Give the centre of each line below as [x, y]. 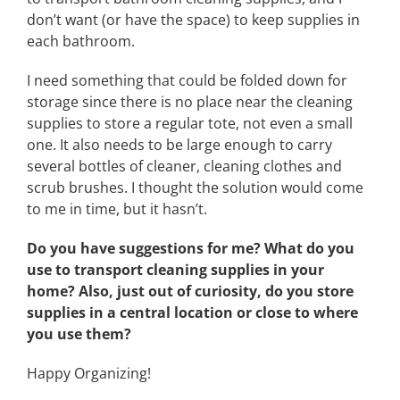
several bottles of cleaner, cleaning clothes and [184, 166]
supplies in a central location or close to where [192, 312]
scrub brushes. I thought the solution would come [195, 187]
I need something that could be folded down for [187, 80]
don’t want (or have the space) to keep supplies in [193, 20]
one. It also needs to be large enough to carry [179, 145]
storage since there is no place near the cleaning [190, 102]
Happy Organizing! [89, 373]
